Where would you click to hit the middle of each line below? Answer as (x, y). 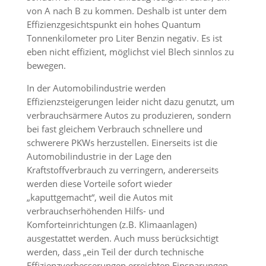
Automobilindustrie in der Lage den (99, 156)
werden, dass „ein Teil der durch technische (115, 252)
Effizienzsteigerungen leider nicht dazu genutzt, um (130, 102)
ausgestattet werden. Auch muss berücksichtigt (122, 238)
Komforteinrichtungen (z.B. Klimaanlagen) (111, 224)
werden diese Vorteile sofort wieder (99, 183)
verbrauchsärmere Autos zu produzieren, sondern (129, 115)
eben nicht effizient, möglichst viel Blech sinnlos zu (130, 52)
